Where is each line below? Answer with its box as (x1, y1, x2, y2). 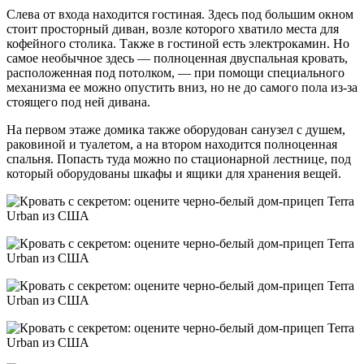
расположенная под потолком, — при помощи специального (6, 65, 344, 80)
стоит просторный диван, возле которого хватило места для (6, 21, 339, 36)
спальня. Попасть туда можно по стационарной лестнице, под (6, 151, 351, 166)
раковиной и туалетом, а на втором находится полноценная (6, 136, 337, 151)
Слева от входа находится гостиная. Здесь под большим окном (6, 6, 353, 21)
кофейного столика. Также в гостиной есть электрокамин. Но (6, 36, 349, 50)
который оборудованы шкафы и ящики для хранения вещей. (6, 166, 341, 180)
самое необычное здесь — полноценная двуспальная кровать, (6, 50, 348, 65)
